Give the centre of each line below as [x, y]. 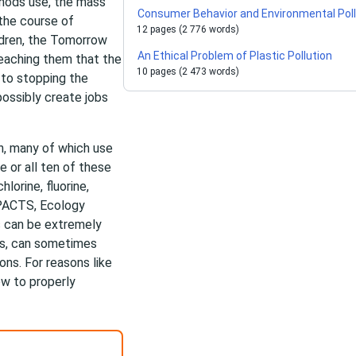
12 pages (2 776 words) [188, 29]
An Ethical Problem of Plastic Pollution [235, 56]
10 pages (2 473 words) [188, 72]
